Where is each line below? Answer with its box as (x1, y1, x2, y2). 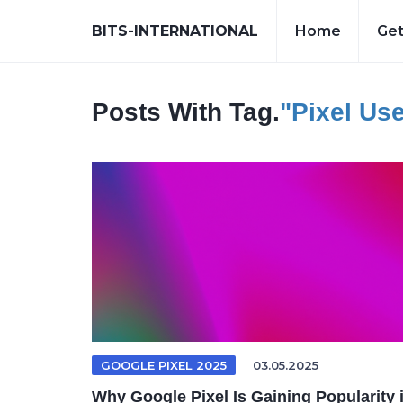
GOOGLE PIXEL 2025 (101, 358, 227, 372)
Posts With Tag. (92, 98, 280, 126)
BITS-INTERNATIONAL (92, 22, 258, 40)
